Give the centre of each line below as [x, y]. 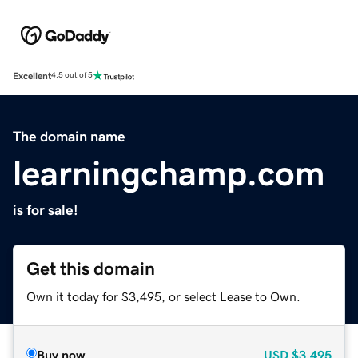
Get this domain [91, 268]
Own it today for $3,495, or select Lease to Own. [163, 296]
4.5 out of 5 [72, 76]
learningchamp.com [169, 173]
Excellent [32, 76]
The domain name [69, 136]
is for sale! [46, 210]
